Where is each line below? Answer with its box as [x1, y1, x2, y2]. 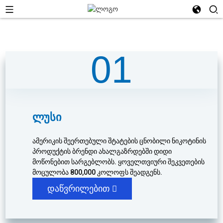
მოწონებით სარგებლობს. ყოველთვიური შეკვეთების [32, 158, 205, 166]
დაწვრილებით [47, 184, 110, 194]
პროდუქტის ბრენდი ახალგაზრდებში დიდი [32, 147, 172, 155]
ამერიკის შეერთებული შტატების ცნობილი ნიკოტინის [32, 137, 207, 145]
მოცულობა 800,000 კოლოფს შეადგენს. [32, 168, 163, 176]
